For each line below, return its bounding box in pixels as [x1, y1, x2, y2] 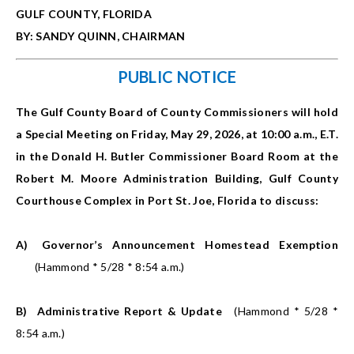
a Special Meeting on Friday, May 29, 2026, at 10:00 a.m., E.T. [16, 127, 338, 141]
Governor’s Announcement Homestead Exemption [42, 238, 339, 252]
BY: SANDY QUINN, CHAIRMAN [16, 29, 186, 43]
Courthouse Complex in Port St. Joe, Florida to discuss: [16, 194, 319, 208]
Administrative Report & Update [36, 304, 222, 318]
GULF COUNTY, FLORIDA [16, 7, 152, 21]
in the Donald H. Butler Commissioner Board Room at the [16, 149, 338, 164]
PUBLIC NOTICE [117, 67, 237, 87]
